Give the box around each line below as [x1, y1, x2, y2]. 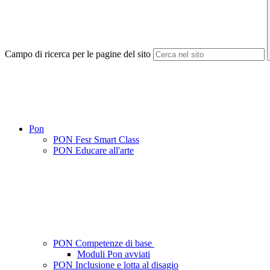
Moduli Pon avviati [77, 249, 150, 260]
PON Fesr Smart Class [53, 134, 139, 145]
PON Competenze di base [53, 238, 154, 249]
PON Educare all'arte [53, 145, 134, 156]
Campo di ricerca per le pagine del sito [5, 49, 151, 60]
